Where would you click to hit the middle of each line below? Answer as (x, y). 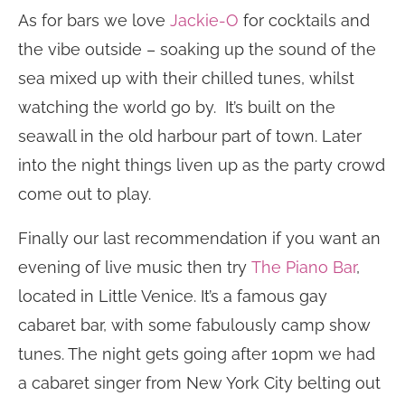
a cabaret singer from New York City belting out (199, 383)
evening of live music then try (135, 268)
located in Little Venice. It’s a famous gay (173, 297)
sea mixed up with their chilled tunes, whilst (186, 79)
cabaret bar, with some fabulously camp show (194, 325)
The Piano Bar (304, 268)
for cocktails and (304, 21)
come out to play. (85, 194)
